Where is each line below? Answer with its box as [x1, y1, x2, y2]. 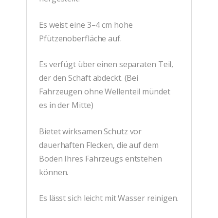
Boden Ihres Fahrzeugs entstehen [39, 153, 162, 164]
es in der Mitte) [39, 100, 93, 111]
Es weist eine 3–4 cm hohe [39, 19, 133, 30]
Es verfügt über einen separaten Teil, [39, 59, 174, 70]
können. [39, 166, 69, 178]
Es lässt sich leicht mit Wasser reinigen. [39, 193, 179, 204]
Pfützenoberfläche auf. [39, 33, 122, 44]
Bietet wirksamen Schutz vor [39, 126, 142, 137]
